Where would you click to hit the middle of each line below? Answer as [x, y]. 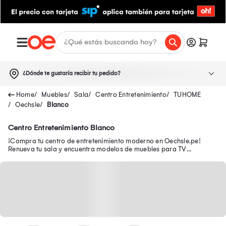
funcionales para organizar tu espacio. [68, 157]
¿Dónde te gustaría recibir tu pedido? [72, 73]
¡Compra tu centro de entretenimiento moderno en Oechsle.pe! [104, 141]
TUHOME [187, 94]
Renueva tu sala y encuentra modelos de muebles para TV [97, 149]
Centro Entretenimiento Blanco [62, 127]
